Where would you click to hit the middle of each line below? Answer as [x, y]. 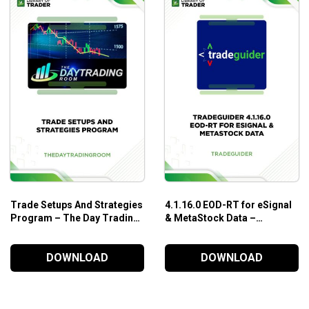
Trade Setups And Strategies [76, 205]
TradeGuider [194, 231]
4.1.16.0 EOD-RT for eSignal [228, 205]
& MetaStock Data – [210, 218]
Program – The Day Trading [74, 218]
